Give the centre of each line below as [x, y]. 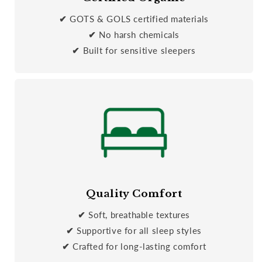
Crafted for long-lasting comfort [139, 247]
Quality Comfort [134, 194]
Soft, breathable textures [139, 215]
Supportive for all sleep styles [139, 231]
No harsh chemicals [139, 34]
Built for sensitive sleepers [139, 50]
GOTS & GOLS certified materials [139, 18]
